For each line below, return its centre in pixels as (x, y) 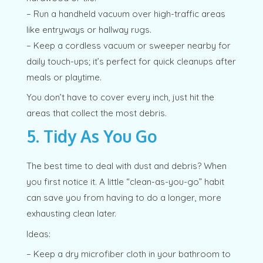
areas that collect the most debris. (96, 113)
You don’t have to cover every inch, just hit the (120, 97)
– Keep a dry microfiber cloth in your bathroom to (128, 254)
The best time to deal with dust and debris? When (126, 166)
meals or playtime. (64, 77)
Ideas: (38, 234)
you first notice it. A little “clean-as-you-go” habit (125, 182)
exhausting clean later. (71, 214)
